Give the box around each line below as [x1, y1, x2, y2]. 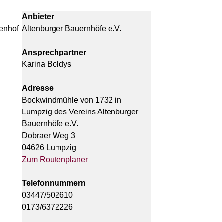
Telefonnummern [21, 178, 86, 187]
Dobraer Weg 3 [21, 131, 75, 140]
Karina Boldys [21, 59, 71, 68]
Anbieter [21, 12, 54, 21]
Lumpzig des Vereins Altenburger [21, 107, 138, 116]
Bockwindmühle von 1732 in [21, 95, 121, 104]
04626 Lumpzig [21, 143, 76, 152]
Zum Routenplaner [21, 155, 88, 164]
